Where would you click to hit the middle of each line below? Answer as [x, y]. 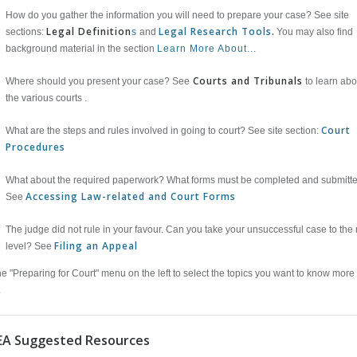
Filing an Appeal [96, 246]
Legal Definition [89, 31]
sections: [25, 32]
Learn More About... [207, 49]
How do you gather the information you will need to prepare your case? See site [177, 15]
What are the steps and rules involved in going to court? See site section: [163, 131]
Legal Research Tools [215, 31]
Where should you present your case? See [98, 81]
